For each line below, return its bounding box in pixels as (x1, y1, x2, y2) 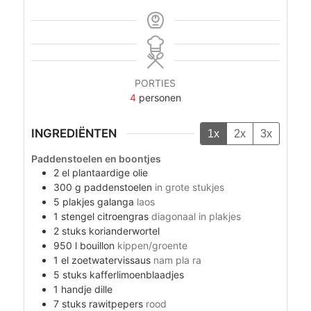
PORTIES (135, 76, 176, 89)
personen (138, 91, 181, 103)
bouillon (79, 239, 115, 252)
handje (60, 283, 92, 296)
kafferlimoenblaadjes (89, 269, 184, 281)
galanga (96, 196, 134, 208)
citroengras (96, 210, 149, 223)
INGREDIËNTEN (31, 126, 117, 141)
